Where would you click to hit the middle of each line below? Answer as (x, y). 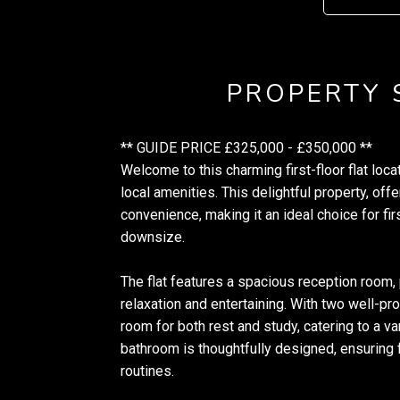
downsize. (153, 237)
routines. (147, 371)
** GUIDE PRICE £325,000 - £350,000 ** (246, 148)
